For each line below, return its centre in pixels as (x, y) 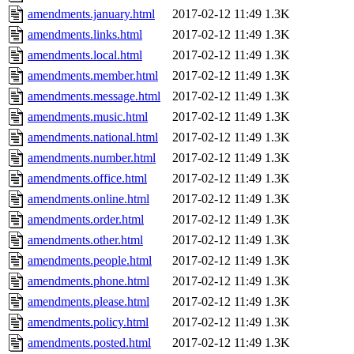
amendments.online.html (88, 199)
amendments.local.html (85, 55)
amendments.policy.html (88, 322)
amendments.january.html (91, 14)
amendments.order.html (86, 220)
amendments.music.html (88, 117)
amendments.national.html (93, 137)
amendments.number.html (92, 158)
